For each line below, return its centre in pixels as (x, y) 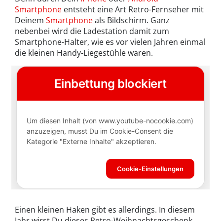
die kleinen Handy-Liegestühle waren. (84, 53)
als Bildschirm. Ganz (131, 20)
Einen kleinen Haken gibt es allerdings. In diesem (105, 209)
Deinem (30, 20)
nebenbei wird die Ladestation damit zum (92, 31)
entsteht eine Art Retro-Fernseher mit (133, 10)
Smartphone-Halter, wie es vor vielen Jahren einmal (110, 42)
